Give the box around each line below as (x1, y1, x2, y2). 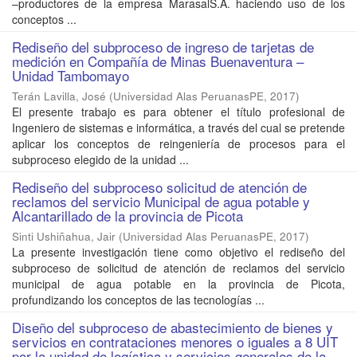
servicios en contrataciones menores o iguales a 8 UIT (12, 331, 338, 352)
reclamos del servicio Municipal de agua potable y (12, 191, 310, 212)
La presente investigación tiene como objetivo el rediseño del (12, 244, 345, 261)
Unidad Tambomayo (12, 65, 129, 86)
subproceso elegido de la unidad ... (12, 151, 189, 168)
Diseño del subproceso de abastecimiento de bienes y (12, 317, 333, 338)
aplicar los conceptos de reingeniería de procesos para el (12, 135, 345, 152)
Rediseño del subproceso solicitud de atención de (12, 177, 307, 198)
